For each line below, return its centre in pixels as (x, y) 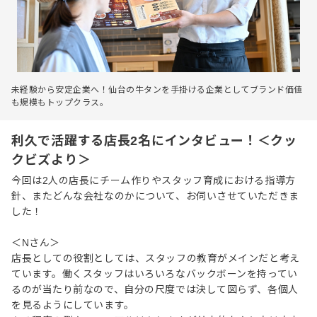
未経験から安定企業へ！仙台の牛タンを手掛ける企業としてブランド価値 (157, 90)
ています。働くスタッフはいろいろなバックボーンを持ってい (155, 274)
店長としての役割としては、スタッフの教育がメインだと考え (156, 259)
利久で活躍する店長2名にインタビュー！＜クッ (154, 141)
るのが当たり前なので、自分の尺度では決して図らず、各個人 (155, 290)
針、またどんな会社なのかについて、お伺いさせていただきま (155, 196)
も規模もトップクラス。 (60, 103)
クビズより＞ (51, 160)
